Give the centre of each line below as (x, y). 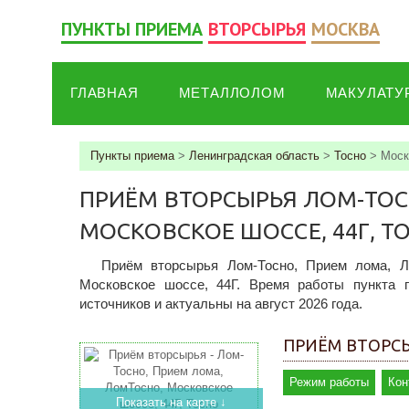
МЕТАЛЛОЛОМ (232, 93)
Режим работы (330, 382)
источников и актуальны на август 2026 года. (221, 304)
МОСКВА (346, 29)
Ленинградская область (254, 156)
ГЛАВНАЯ (105, 93)
